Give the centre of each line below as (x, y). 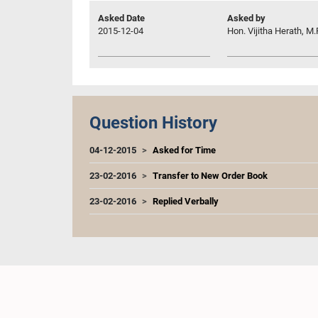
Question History (153, 122)
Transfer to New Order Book (210, 175)
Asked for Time (184, 150)
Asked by (246, 18)
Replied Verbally (186, 201)
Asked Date (121, 18)
